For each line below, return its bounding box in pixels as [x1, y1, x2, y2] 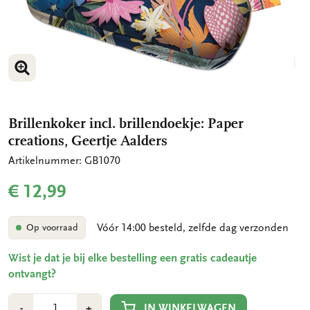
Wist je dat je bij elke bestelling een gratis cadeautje [8, 251, 257, 266]
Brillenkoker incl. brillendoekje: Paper [8, 115, 244, 131]
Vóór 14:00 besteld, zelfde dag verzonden [96, 221, 289, 235]
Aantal [8, 295, 39, 308]
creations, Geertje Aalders [8, 132, 167, 149]
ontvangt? [8, 267, 56, 282]
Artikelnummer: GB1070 [8, 154, 120, 167]
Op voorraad [26, 221, 78, 233]
